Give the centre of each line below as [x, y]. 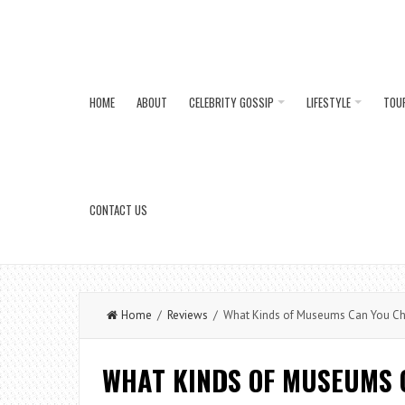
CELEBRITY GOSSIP [231, 102]
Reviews [188, 315]
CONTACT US [118, 210]
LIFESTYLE [329, 102]
